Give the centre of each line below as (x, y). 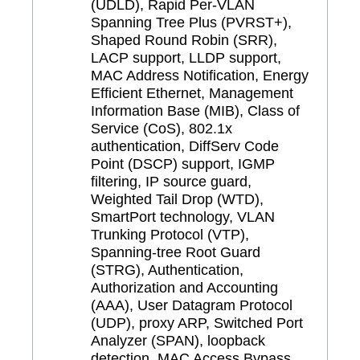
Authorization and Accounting (184, 287)
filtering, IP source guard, (171, 181)
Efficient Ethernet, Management (192, 93)
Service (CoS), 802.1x (162, 128)
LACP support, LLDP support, (186, 57)
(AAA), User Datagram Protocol (192, 305)
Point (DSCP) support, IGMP (183, 164)
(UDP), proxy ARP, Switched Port (197, 323)
